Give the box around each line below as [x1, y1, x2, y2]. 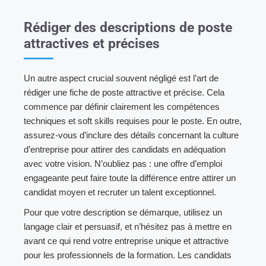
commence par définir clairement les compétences [24, 101, 220, 112]
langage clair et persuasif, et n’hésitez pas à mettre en [24, 221, 232, 232]
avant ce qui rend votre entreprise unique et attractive [24, 235, 229, 246]
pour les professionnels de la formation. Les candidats [24, 249, 232, 260]
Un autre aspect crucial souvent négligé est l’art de [24, 72, 218, 83]
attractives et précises [24, 35, 160, 52]
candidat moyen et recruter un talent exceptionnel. [24, 186, 216, 197]
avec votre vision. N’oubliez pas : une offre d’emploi [24, 158, 222, 169]
